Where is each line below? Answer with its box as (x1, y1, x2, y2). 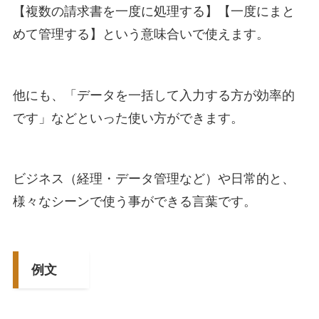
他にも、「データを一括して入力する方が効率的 (12, 88, 295, 103)
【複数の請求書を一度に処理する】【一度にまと (12, 4, 295, 19)
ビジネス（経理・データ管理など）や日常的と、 (12, 172, 295, 187)
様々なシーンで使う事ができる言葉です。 (12, 194, 256, 209)
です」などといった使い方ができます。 (12, 110, 244, 125)
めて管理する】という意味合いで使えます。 (12, 26, 269, 41)
